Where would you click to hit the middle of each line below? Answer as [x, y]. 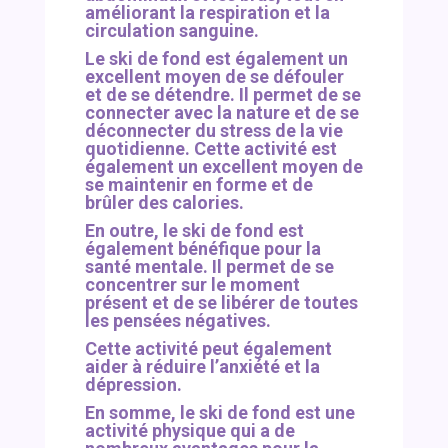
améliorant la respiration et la [207, 13]
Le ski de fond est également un [216, 59]
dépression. [133, 385]
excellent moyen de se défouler [214, 77]
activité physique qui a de [189, 431]
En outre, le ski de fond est [194, 231]
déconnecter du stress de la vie [213, 131]
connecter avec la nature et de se [221, 113]
